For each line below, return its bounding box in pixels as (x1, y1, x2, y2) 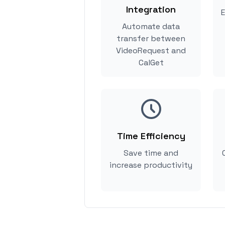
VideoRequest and (116, 45, 186, 56)
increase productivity (109, 160, 192, 170)
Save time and (124, 148, 178, 158)
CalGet (138, 57, 164, 68)
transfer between (117, 33, 185, 44)
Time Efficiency (117, 130, 185, 142)
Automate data (122, 21, 180, 32)
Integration (126, 4, 176, 15)
